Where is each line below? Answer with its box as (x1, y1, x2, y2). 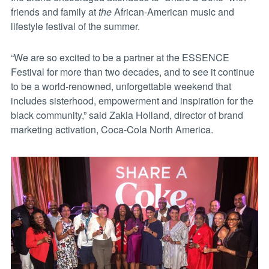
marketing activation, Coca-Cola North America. (10, 122, 213, 136)
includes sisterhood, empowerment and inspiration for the (10, 93, 253, 107)
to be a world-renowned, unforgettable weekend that (10, 79, 231, 93)
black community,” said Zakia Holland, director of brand (10, 107, 243, 122)
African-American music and (111, 4, 234, 19)
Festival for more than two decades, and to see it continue (10, 64, 255, 79)
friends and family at (10, 4, 98, 19)
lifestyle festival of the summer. (10, 19, 140, 33)
